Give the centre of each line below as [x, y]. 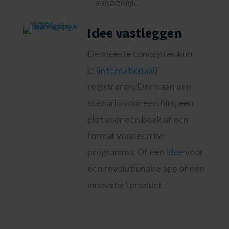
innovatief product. [126, 185]
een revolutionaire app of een [146, 168]
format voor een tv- [126, 135]
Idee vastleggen [134, 33]
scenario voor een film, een [140, 103]
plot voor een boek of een [138, 119]
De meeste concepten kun [140, 54]
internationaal [127, 70]
